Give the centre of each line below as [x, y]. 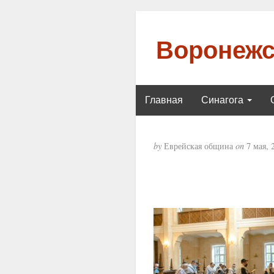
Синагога [224, 100]
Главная [164, 100]
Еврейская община [198, 146]
